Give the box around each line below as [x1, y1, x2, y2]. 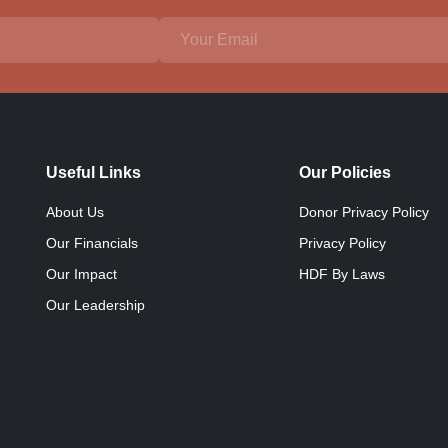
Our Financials [46, 234, 138, 251]
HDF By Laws [299, 265, 386, 282]
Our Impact [46, 265, 117, 282]
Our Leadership [46, 296, 145, 313]
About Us [46, 203, 104, 220]
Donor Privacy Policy [299, 203, 430, 220]
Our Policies [299, 163, 392, 181]
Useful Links [46, 163, 141, 181]
